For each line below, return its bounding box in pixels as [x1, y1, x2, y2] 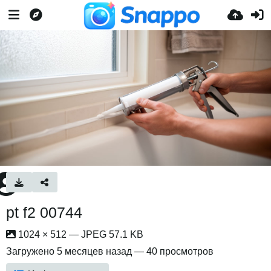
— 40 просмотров [132, 246, 214, 256]
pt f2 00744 [6, 204, 82, 221]
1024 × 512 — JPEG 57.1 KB [16, 229, 143, 240]
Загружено [6, 246, 57, 256]
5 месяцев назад [57, 246, 132, 256]
